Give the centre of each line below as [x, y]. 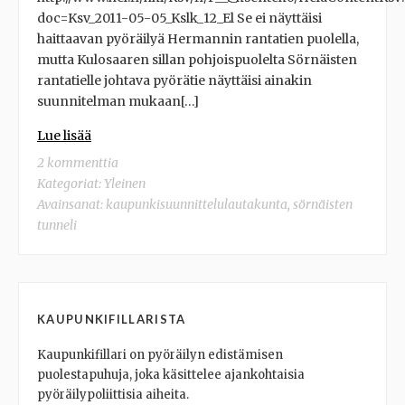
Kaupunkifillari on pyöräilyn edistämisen [160, 354]
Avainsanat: [71, 204]
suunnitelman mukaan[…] [118, 101]
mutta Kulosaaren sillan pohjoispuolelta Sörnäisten [197, 60]
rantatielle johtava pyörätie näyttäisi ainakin [174, 80]
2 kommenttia [78, 163]
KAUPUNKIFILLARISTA [112, 319]
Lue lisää [64, 136]
